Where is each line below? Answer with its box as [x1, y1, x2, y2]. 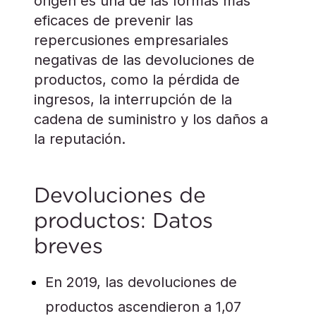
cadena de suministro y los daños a [34, 111, 268, 128]
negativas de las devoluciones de [34, 51, 255, 68]
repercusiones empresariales [34, 32, 229, 49]
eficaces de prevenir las [34, 12, 193, 29]
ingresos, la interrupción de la [34, 91, 232, 108]
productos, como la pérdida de [34, 71, 240, 88]
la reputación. [34, 130, 126, 147]
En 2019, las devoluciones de [45, 274, 237, 291]
